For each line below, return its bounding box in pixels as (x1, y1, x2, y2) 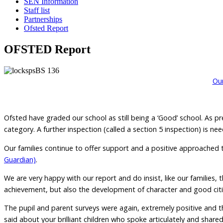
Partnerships (24, 14, 62, 23)
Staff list (24, 5, 50, 14)
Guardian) (4, 154, 36, 164)
